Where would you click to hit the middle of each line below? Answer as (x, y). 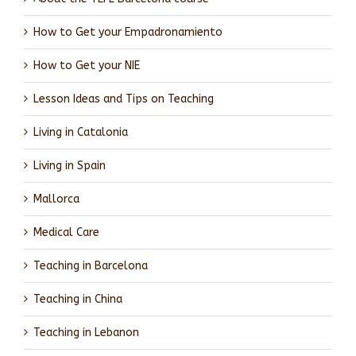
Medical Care (66, 232)
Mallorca (56, 199)
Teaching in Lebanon (86, 332)
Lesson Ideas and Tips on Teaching (124, 99)
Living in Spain (70, 165)
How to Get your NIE (87, 65)
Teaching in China (78, 299)
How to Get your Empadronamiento (128, 32)
